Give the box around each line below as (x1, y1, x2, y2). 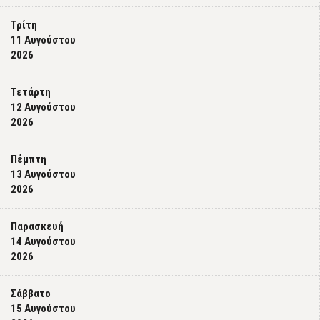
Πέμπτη (11, 153, 46, 166)
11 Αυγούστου (11, 34, 76, 46)
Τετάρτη (11, 86, 51, 99)
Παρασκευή (11, 220, 64, 233)
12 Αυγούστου (11, 101, 76, 114)
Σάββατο (11, 287, 51, 300)
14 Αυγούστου (11, 235, 76, 248)
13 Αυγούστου (11, 168, 76, 181)
